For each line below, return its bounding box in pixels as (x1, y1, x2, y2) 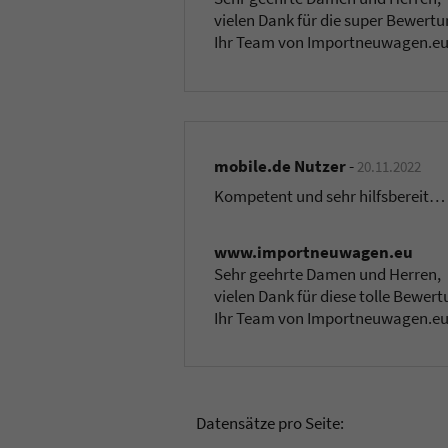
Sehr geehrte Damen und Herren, (214, 262, 442, 285)
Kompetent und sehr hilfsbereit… (214, 184, 446, 207)
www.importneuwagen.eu (214, 240, 414, 263)
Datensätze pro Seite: (196, 411, 344, 434)
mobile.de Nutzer (214, 154, 347, 177)
